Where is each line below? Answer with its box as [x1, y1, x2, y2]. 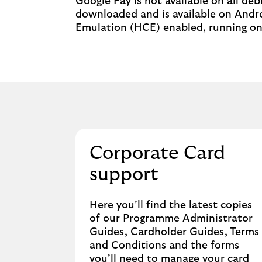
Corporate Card [89, 144, 225, 163]
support [89, 165, 158, 184]
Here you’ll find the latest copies [89, 200, 252, 211]
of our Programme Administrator [89, 213, 253, 224]
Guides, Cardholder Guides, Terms [89, 227, 259, 237]
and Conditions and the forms [89, 240, 239, 251]
